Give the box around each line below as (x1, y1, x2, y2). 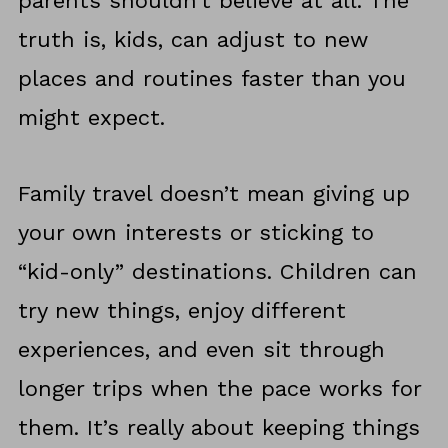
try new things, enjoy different (17, 298, 346, 324)
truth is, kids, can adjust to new (17, 27, 368, 53)
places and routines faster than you (17, 66, 406, 92)
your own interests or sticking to (17, 220, 374, 246)
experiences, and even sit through (17, 337, 385, 363)
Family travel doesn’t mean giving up (17, 181, 410, 207)
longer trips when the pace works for (17, 376, 421, 402)
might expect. (17, 105, 165, 131)
